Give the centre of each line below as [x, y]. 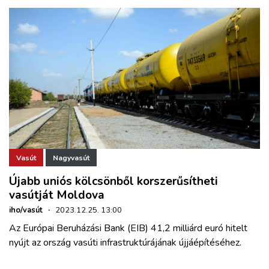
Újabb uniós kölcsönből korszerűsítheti [113, 182]
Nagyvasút [71, 158]
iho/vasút [26, 210]
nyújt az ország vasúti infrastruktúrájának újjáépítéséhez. [125, 243]
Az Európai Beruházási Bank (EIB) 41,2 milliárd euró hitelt [128, 228]
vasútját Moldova [57, 195]
